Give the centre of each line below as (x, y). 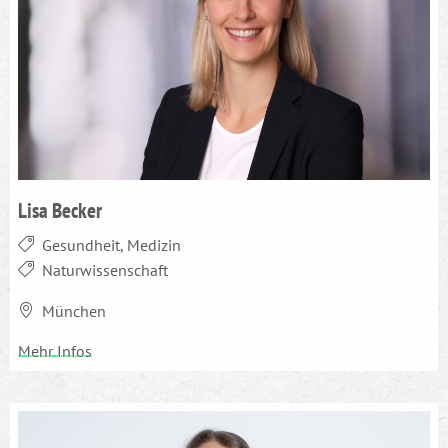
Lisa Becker (60, 209)
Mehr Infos (55, 350)
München (74, 310)
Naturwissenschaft (105, 269)
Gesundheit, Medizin (111, 244)
